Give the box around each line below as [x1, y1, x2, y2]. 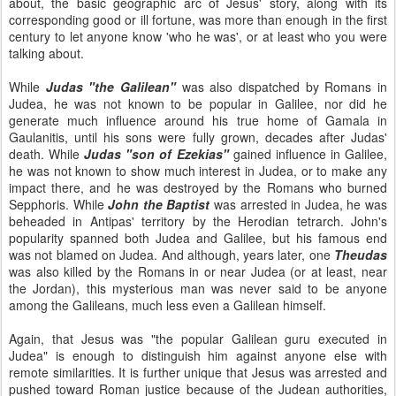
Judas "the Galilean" [45, 78, 177, 95]
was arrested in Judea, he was [209, 195, 388, 213]
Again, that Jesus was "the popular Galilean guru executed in [9, 330, 387, 347]
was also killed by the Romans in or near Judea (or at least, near [9, 263, 387, 280]
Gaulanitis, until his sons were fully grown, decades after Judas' [9, 128, 387, 146]
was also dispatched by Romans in [176, 78, 388, 95]
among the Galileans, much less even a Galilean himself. [9, 296, 326, 314]
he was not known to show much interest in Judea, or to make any [9, 162, 387, 179]
